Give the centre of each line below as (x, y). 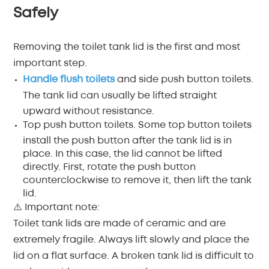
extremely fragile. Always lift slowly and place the (131, 240)
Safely (36, 14)
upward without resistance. (89, 110)
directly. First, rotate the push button (110, 166)
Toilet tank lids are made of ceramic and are (120, 224)
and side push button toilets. (184, 80)
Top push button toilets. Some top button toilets (138, 125)
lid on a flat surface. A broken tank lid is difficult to (134, 256)
